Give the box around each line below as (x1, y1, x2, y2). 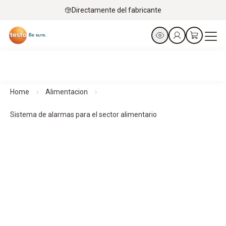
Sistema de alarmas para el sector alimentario (10, 110, 157, 119)
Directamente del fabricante (72, 6, 161, 14)
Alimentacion (45, 88, 88, 96)
